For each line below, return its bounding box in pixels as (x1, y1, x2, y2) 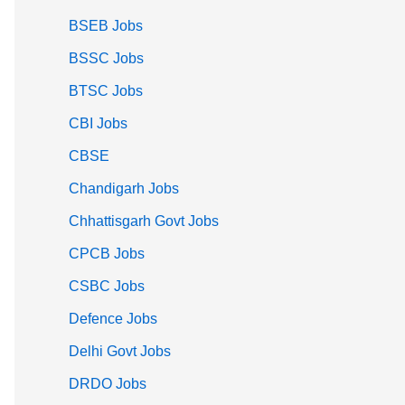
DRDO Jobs (69, 376, 146, 392)
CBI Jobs (69, 116, 127, 132)
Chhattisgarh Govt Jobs (69, 213, 219, 230)
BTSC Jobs (69, 83, 143, 99)
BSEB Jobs (69, 18, 143, 34)
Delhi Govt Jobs (69, 344, 171, 360)
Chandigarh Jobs (69, 181, 179, 197)
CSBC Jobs (69, 278, 145, 295)
